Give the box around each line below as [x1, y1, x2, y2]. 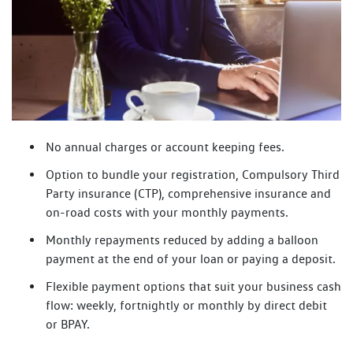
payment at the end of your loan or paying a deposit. [46, 251, 336, 266]
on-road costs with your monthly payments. [46, 204, 288, 220]
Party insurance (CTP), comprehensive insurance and [46, 185, 331, 201]
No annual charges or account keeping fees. [46, 139, 284, 154]
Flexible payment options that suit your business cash [46, 278, 341, 294]
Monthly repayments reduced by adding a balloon [46, 232, 318, 247]
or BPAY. [46, 316, 90, 332]
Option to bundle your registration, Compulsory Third [46, 166, 340, 182]
